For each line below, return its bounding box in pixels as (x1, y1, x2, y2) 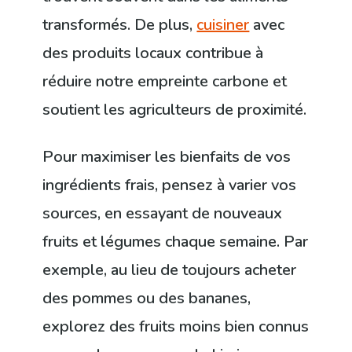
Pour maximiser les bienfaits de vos (42, 146, 291, 168)
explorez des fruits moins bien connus (42, 316, 310, 338)
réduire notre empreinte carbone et (42, 71, 288, 93)
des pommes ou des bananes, (42, 288, 251, 310)
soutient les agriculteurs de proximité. (42, 99, 307, 121)
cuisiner (196, 14, 250, 36)
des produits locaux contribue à (42, 42, 264, 64)
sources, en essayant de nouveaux (42, 203, 283, 225)
